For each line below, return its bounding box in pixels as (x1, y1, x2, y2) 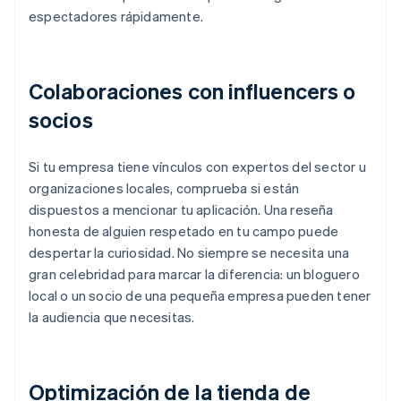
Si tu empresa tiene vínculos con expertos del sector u (29, 158, 366, 176)
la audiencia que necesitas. (29, 308, 195, 327)
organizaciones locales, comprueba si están (29, 179, 300, 198)
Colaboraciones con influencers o (29, 77, 356, 106)
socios (29, 106, 93, 134)
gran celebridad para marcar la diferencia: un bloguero (29, 265, 360, 284)
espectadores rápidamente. (29, 7, 203, 26)
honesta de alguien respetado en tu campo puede (29, 222, 339, 241)
